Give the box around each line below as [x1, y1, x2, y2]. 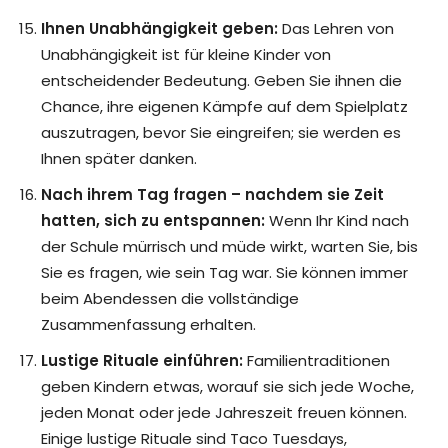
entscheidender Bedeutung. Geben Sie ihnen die [41, 70, 402, 92]
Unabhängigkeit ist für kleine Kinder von [41, 44, 331, 66]
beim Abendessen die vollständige [41, 288, 299, 310]
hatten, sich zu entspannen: [41, 210, 265, 232]
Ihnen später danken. [41, 148, 197, 170]
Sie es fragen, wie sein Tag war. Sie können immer [41, 262, 408, 284]
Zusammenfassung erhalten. [41, 314, 256, 336]
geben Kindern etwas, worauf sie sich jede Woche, [41, 376, 414, 398]
